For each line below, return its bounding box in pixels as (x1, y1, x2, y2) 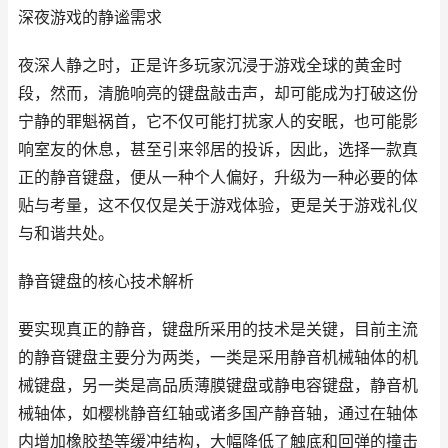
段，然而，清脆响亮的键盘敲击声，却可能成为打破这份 (18, 84, 418, 103)
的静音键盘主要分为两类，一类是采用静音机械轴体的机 (18, 348, 418, 367)
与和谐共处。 (18, 224, 114, 243)
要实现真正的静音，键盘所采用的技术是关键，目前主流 (18, 320, 418, 339)
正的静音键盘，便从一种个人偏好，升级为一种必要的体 (18, 168, 418, 187)
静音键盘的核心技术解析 (18, 272, 194, 291)
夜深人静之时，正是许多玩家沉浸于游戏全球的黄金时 (18, 56, 402, 75)
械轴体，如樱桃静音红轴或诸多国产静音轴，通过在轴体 (18, 404, 418, 423)
